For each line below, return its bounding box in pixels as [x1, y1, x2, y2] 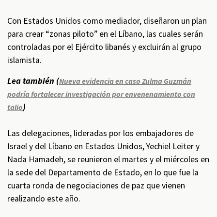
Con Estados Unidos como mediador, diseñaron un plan [7, 15, 207, 26]
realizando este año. [7, 193, 82, 204]
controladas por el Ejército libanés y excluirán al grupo [7, 42, 201, 52]
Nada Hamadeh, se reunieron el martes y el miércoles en [7, 154, 209, 165]
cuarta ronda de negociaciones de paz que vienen [7, 180, 185, 191]
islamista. [7, 55, 42, 65]
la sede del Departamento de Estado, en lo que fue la [7, 167, 199, 178]
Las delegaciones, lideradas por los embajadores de [7, 128, 194, 139]
